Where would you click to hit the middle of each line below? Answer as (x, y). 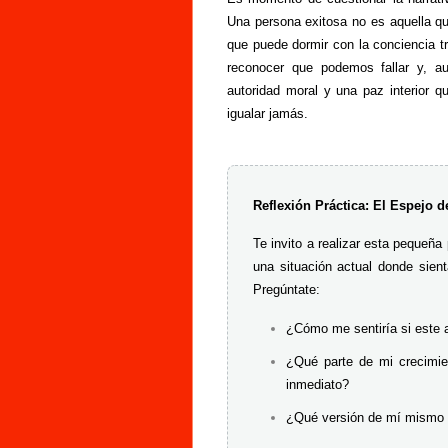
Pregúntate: (286, 289)
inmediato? (317, 384)
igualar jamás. (267, 113)
